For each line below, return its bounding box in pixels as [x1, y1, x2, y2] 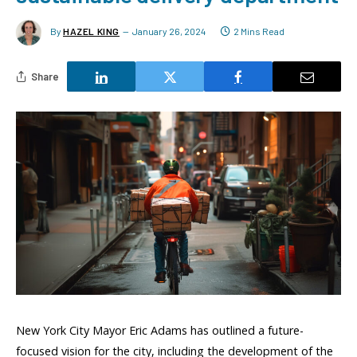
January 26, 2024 [132, 25, 206, 37]
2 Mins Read [233, 25, 284, 37]
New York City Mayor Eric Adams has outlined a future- [16, 322, 304, 338]
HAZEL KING [63, 25, 120, 37]
